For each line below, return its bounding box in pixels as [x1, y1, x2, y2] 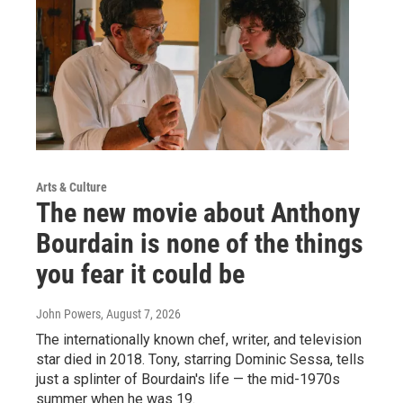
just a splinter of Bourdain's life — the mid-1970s [36, 370, 340, 388]
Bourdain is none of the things [36, 227, 363, 259]
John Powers [36, 306, 101, 321]
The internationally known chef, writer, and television [36, 330, 362, 348]
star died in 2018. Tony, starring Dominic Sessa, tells [36, 350, 364, 368]
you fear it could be [36, 257, 245, 290]
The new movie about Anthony [36, 196, 360, 228]
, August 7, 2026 [101, 306, 181, 321]
